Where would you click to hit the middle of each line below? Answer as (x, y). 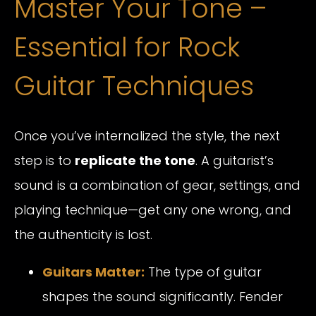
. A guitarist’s (235, 160)
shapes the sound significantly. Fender (163, 296)
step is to (44, 160)
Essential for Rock (127, 47)
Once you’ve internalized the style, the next (147, 135)
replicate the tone (135, 160)
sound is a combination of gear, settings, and (157, 185)
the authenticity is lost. (83, 234)
